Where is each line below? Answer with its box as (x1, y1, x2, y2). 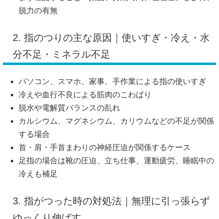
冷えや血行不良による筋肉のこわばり (19, 90, 152, 99)
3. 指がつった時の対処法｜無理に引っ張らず (13, 196, 210, 207)
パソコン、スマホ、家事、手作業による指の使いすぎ (19, 77, 206, 86)
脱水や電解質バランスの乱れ (19, 104, 120, 112)
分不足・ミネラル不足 (13, 49, 110, 60)
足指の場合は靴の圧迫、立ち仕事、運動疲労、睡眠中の (19, 156, 214, 165)
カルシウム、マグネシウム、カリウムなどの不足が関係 (19, 117, 214, 126)
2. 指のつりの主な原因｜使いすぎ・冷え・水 (13, 32, 210, 44)
